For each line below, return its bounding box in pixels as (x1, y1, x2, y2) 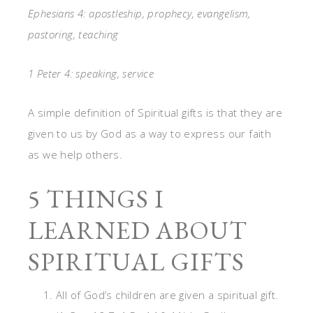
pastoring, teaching (28, 27, 119, 41)
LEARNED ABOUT (28, 214, 247, 247)
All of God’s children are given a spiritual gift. (56, 288, 279, 302)
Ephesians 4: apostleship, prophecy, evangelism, (28, 6, 251, 20)
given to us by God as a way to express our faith (28, 126, 272, 140)
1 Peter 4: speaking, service (28, 66, 154, 80)
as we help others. (28, 147, 123, 161)
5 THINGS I (28, 182, 164, 215)
